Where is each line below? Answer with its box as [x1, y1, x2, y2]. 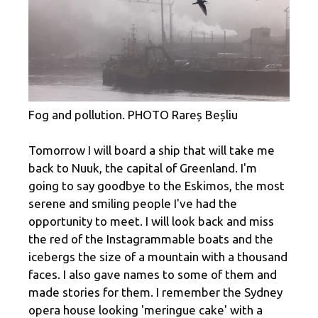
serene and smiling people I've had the [28, 197, 237, 211]
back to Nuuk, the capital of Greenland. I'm [28, 161, 257, 175]
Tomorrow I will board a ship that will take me [28, 143, 275, 158]
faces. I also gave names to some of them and [28, 268, 277, 282]
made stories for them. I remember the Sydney [28, 285, 283, 300]
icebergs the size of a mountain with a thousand [28, 250, 287, 264]
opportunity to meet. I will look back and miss [28, 214, 274, 229]
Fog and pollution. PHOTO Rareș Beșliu [28, 107, 238, 121]
